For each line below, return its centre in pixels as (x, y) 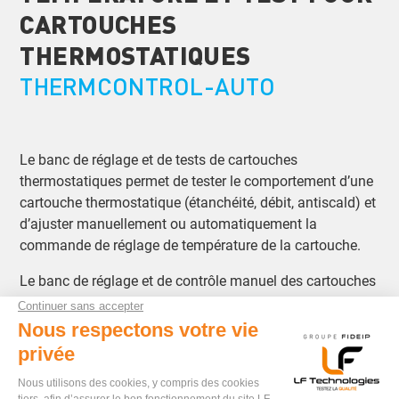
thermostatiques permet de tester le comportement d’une (197, 182)
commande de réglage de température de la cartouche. (191, 246)
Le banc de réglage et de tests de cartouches (159, 160)
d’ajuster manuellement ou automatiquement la (169, 224)
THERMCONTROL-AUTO (147, 86)
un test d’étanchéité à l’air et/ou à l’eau (181, 363)
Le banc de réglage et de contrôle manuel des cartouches (198, 281)
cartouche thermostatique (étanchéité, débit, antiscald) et (198, 203)
